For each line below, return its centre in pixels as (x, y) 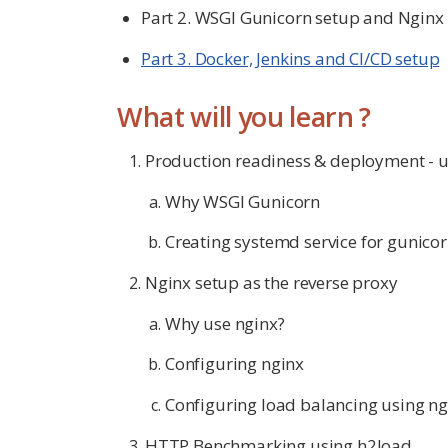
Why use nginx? (225, 323)
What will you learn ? (244, 116)
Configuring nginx (235, 364)
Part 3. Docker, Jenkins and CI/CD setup (290, 58)
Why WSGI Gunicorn (243, 201)
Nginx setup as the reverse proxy (271, 283)
